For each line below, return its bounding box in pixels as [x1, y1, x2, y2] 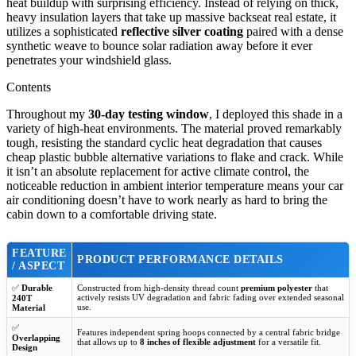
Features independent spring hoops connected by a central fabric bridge [77, 327, 340, 337]
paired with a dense [243, 24, 343, 38]
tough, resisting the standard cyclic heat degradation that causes [6, 135, 322, 149]
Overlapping [12, 332, 60, 342]
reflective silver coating [121, 24, 243, 38]
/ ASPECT [12, 259, 64, 272]
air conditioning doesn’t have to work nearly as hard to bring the [6, 192, 327, 207]
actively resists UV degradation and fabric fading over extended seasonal [77, 292, 344, 302]
